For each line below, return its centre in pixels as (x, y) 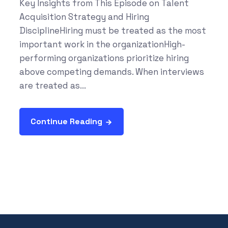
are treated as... (52, 85)
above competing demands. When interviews (111, 72)
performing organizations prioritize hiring (104, 58)
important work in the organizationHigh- (102, 44)
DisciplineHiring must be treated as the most (112, 30)
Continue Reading (66, 121)
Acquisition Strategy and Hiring (84, 17)
